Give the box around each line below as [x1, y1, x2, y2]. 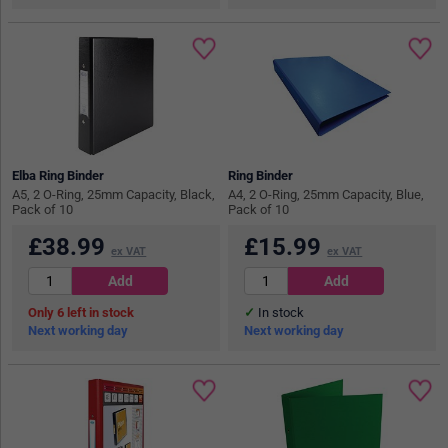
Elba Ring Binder [12, 168, 105, 184]
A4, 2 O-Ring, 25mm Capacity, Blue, [228, 187, 425, 203]
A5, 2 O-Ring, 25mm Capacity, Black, [12, 187, 216, 203]
